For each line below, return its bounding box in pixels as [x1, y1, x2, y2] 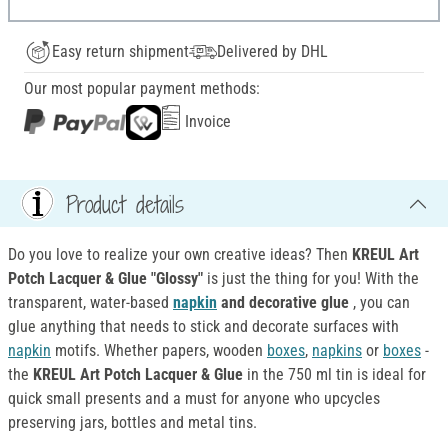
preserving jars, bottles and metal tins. [8, 413, 257, 433]
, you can [353, 293, 410, 313]
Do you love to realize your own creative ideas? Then [8, 245, 348, 265]
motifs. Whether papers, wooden [51, 341, 267, 361]
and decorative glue [217, 293, 353, 313]
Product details [66, 187, 184, 220]
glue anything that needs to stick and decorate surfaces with [8, 317, 399, 337]
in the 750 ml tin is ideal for [243, 365, 426, 385]
